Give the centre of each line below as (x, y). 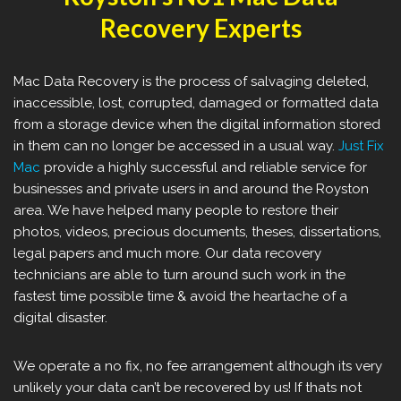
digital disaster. (60, 318)
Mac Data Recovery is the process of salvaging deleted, (191, 82)
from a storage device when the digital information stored (197, 125)
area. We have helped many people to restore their (176, 211)
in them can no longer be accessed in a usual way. (176, 146)
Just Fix (361, 146)
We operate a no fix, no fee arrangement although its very (198, 367)
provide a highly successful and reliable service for (204, 168)
